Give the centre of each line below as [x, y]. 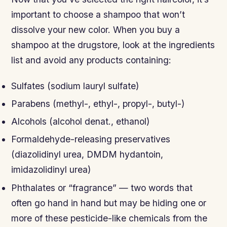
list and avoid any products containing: [91, 60]
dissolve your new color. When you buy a [96, 29]
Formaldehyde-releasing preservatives [91, 139]
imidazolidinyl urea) [51, 170]
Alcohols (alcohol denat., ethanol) [81, 122]
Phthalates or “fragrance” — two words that [102, 187]
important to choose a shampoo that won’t [98, 14]
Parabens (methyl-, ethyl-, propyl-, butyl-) [98, 103]
